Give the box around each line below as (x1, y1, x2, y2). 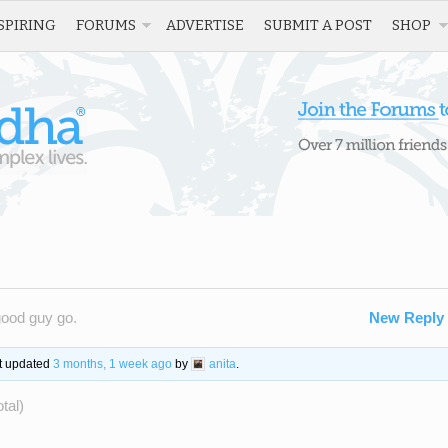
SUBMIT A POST (264, 16, 372, 34)
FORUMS (76, 16, 136, 34)
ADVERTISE (166, 16, 244, 34)
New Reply (369, 309, 444, 326)
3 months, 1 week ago (52, 356, 172, 371)
